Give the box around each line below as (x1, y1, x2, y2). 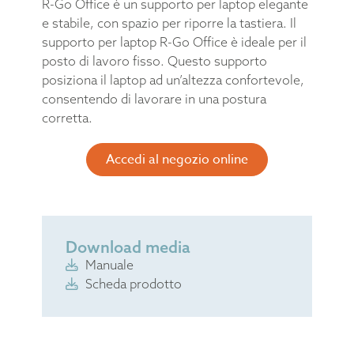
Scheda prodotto (85, 275, 182, 292)
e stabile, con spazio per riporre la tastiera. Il (41, 14, 296, 31)
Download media (65, 236, 190, 257)
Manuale (85, 256, 134, 273)
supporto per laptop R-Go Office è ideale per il (41, 33, 307, 50)
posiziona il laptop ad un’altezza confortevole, (41, 71, 304, 88)
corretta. (41, 109, 92, 126)
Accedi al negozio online (105, 149, 248, 169)
